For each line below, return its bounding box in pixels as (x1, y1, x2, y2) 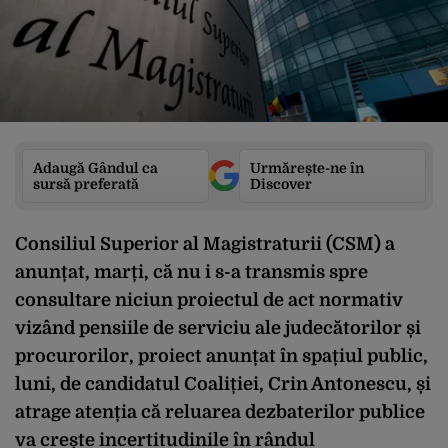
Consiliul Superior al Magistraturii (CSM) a (15, 233, 395, 254)
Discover (250, 175, 312, 192)
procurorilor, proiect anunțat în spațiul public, (15, 345, 428, 366)
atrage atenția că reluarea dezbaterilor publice (15, 401, 425, 422)
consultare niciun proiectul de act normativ (15, 289, 403, 310)
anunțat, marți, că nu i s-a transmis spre (15, 261, 368, 282)
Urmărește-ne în (250, 159, 364, 176)
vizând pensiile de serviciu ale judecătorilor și (15, 317, 421, 338)
